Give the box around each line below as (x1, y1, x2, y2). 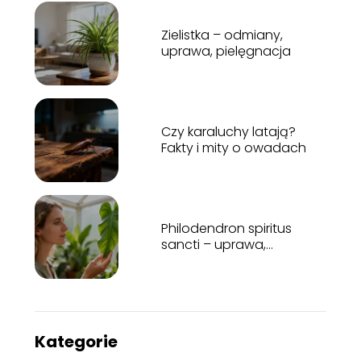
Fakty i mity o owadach (160, 139, 306, 158)
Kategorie (34, 330, 118, 354)
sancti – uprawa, (160, 235, 266, 255)
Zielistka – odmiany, (160, 26, 283, 45)
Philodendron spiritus (160, 219, 292, 239)
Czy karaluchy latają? (160, 122, 296, 142)
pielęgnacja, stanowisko (160, 251, 313, 271)
